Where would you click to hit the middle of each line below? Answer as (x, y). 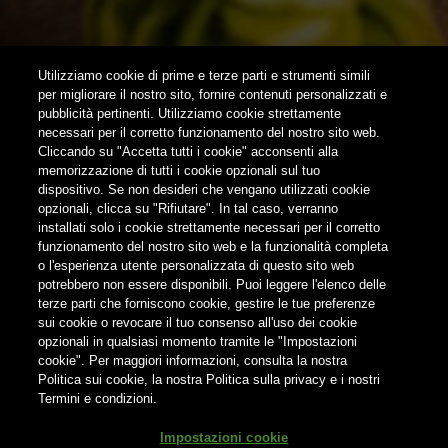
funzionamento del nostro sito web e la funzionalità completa (213, 246)
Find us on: (49, 177)
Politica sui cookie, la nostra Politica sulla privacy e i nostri (209, 379)
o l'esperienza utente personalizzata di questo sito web (196, 265)
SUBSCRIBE (83, 48)
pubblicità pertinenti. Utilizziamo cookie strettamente (190, 113)
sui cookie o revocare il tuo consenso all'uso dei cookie (198, 322)
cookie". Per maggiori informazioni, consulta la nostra (193, 360)
